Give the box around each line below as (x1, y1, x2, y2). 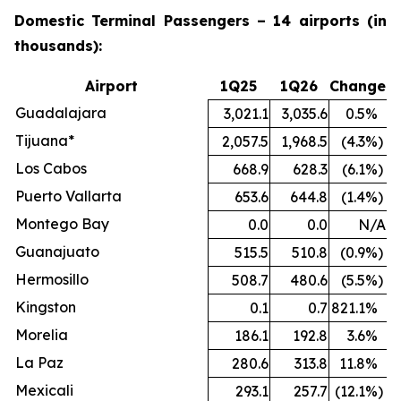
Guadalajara (15, 103, 107, 122)
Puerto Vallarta (15, 186, 122, 205)
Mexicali (15, 380, 73, 399)
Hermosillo (15, 269, 89, 288)
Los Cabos (15, 158, 87, 177)
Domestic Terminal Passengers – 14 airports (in (14, 11, 387, 30)
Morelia (15, 325, 68, 344)
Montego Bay (15, 214, 109, 233)
